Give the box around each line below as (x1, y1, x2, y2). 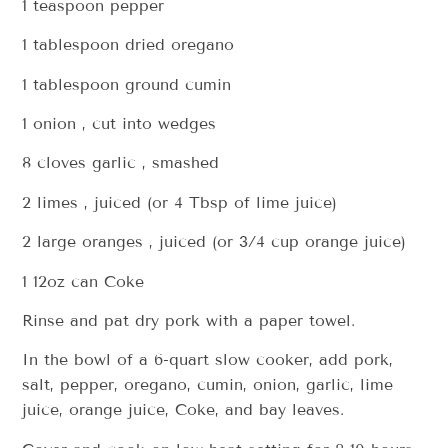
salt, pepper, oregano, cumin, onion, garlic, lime (22, 375, 394, 395)
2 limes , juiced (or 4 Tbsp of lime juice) (22, 192, 338, 212)
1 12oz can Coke (22, 271, 145, 291)
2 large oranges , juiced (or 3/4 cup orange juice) (22, 232, 407, 252)
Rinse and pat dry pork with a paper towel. (22, 310, 356, 330)
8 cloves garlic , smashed (22, 153, 220, 173)
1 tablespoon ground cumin (22, 74, 232, 94)
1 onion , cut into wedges (22, 114, 217, 133)
